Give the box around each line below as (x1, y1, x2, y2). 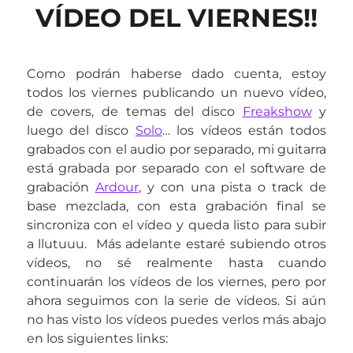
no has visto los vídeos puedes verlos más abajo (26, 312, 327, 327)
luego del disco (26, 123, 136, 138)
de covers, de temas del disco (26, 104, 243, 119)
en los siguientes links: (26, 331, 168, 346)
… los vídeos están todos (162, 123, 327, 138)
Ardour (95, 180, 139, 195)
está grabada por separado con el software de (26, 161, 327, 176)
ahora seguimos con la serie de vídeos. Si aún (26, 293, 327, 308)
